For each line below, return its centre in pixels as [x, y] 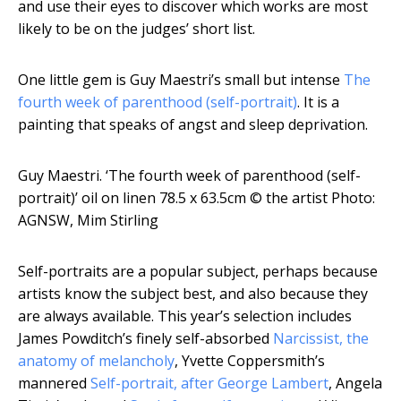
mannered [54, 384]
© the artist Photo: [312, 198]
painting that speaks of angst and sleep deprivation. [193, 125]
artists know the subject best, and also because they [193, 294]
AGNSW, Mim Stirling [88, 221]
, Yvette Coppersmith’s [250, 361]
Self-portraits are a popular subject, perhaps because [198, 272]
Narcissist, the [321, 339]
